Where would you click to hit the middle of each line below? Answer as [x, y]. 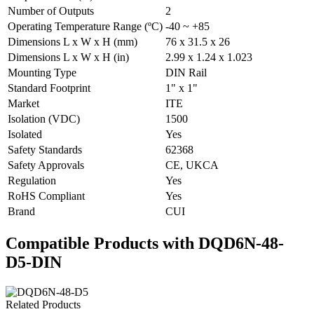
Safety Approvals [46, 165]
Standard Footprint [49, 88]
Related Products [43, 304]
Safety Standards [45, 149]
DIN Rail [186, 72]
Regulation [32, 180]
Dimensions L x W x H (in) [68, 57]
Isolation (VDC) [44, 118]
